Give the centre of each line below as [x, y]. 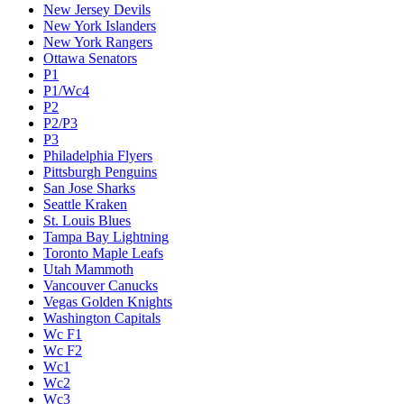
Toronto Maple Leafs [103, 253]
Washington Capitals [102, 318]
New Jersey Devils [97, 10]
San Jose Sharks [89, 188]
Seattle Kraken [85, 205]
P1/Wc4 [66, 91]
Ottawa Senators [90, 59]
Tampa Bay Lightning [106, 237]
